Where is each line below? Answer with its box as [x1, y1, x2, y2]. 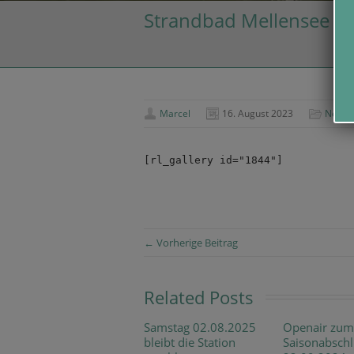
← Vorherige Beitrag [144, 235, 238, 250]
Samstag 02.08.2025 [144, 319, 256, 335]
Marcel [160, 107, 190, 120]
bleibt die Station [144, 334, 235, 350]
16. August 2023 [222, 107, 293, 120]
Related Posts [144, 285, 254, 309]
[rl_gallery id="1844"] [144, 154, 283, 166]
